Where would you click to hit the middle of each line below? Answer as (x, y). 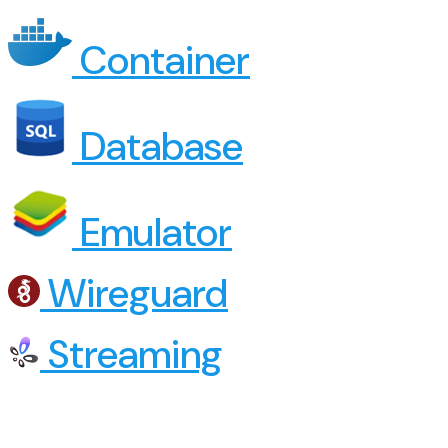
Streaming (131, 355)
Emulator (152, 233)
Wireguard (134, 294)
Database (157, 147)
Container (161, 61)
